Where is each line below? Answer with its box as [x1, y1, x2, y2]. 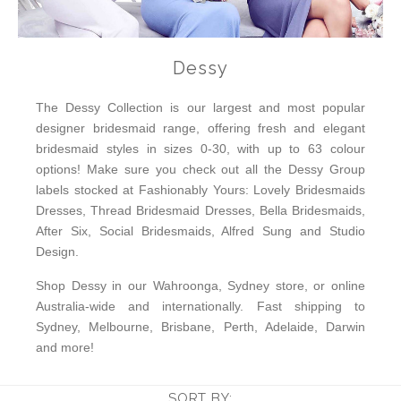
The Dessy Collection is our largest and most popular [36, 100, 365, 115]
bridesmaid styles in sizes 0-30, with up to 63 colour [36, 141, 365, 157]
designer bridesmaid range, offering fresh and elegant [36, 121, 365, 136]
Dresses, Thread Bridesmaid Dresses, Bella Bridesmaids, [36, 203, 365, 218]
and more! [36, 340, 95, 355]
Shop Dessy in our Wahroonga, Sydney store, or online [36, 278, 365, 294]
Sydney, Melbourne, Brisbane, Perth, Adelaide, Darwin [36, 320, 365, 335]
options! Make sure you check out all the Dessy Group [36, 162, 365, 177]
